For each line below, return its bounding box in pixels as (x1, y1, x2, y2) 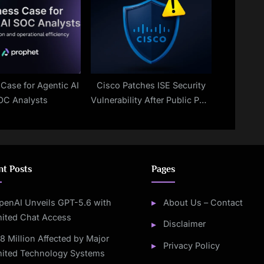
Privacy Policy (163, 240, 220, 251)
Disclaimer (163, 219, 206, 229)
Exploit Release (120, 109, 182, 120)
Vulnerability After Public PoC (91, 94, 212, 105)
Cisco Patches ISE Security (96, 80, 206, 90)
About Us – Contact (163, 197, 243, 208)
